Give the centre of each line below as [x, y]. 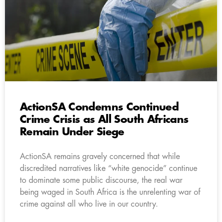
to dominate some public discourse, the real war [101, 180]
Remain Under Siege [72, 132]
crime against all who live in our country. [89, 204]
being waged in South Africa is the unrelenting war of [110, 192]
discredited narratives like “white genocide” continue [109, 168]
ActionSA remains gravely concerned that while [100, 156]
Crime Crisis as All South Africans [104, 119]
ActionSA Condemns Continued [99, 107]
